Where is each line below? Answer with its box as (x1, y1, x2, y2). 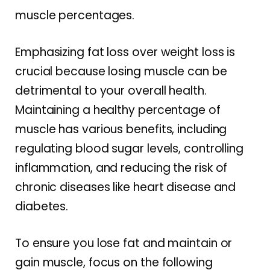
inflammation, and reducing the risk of (15, 160, 228, 176)
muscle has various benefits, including (15, 121, 227, 137)
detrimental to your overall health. (15, 83, 207, 99)
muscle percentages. (15, 7, 135, 24)
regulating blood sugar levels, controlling (15, 140, 244, 157)
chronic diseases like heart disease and (15, 179, 236, 195)
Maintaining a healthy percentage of (15, 102, 221, 118)
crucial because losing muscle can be (15, 63, 227, 80)
